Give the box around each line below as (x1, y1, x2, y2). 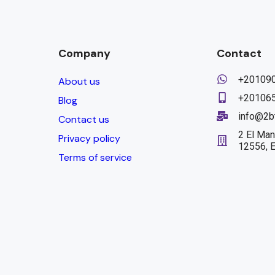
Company (58, 45, 111, 61)
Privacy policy (58, 131, 121, 145)
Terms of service (58, 150, 133, 164)
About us (58, 74, 101, 88)
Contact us (58, 112, 110, 126)
